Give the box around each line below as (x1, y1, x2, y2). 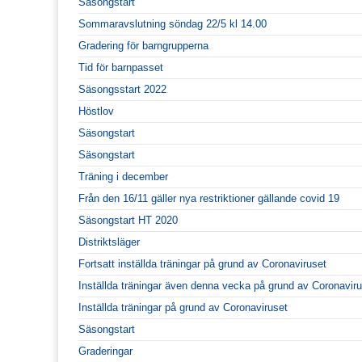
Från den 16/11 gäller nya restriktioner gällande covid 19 (78, 192, 339, 204)
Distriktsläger (78, 235, 140, 248)
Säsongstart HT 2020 (78, 213, 178, 226)
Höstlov (78, 104, 114, 117)
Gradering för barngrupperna (78, 39, 208, 52)
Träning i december (78, 170, 168, 183)
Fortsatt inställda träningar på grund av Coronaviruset (78, 257, 326, 270)
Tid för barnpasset (78, 61, 163, 74)
